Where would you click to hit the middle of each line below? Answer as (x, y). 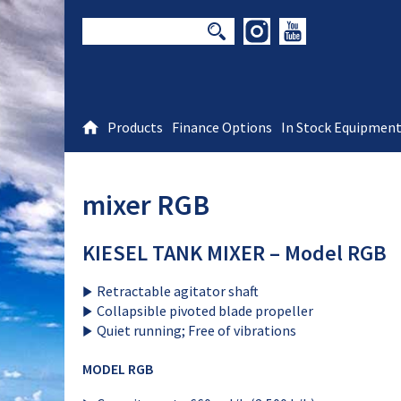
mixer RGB (146, 205)
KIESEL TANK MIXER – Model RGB (235, 252)
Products (135, 127)
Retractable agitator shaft (178, 290)
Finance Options (222, 127)
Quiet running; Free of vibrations (196, 330)
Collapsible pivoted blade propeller (205, 310)
